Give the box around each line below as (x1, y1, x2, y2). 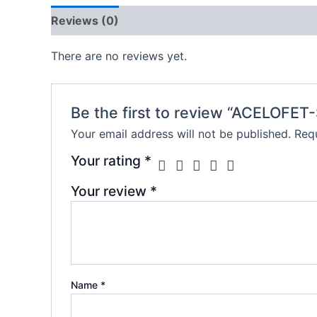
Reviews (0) (51, 13, 119, 28)
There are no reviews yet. (51, 49, 187, 64)
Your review (70, 182, 150, 200)
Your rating (70, 151, 144, 169)
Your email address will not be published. (70, 126, 291, 141)
